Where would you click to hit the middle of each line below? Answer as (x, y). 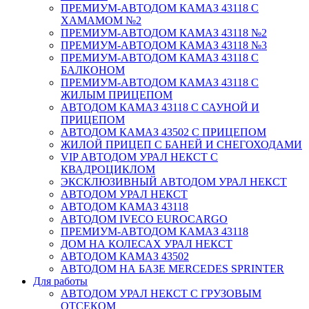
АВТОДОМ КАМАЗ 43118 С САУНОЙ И (160, 107)
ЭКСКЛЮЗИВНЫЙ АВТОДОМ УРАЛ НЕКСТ (174, 181)
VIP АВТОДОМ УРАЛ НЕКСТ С (139, 157)
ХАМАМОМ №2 (101, 20)
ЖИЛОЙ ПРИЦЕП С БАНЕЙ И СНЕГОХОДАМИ (181, 144)
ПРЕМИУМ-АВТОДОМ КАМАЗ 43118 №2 (164, 32)
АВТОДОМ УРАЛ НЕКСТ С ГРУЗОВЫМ (161, 293)
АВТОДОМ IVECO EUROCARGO (144, 219)
